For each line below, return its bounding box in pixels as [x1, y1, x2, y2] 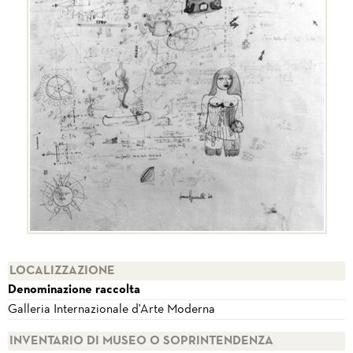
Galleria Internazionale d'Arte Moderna [8, 304, 215, 315]
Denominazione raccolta [8, 284, 140, 295]
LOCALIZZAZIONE [9, 266, 115, 277]
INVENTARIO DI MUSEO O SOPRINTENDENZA [9, 336, 273, 347]
